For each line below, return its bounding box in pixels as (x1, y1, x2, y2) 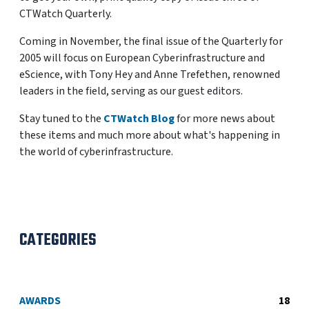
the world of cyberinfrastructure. (19, 144, 173, 159)
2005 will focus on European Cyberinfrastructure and (19, 50, 265, 66)
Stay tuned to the (19, 111, 103, 126)
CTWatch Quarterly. (19, 6, 112, 21)
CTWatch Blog (103, 111, 175, 126)
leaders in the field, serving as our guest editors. (19, 83, 243, 99)
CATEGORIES (19, 228, 97, 253)
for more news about (175, 111, 275, 126)
